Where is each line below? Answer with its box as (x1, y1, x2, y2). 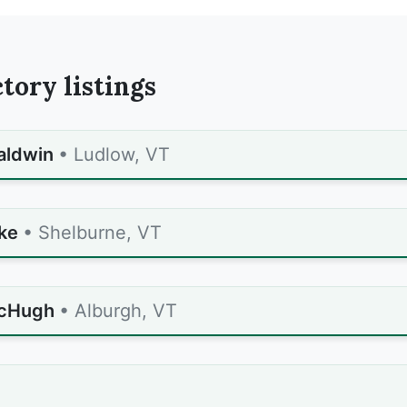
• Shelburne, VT (23, 222, 162, 243)
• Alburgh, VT (59, 300, 177, 322)
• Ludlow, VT (58, 144, 170, 165)
